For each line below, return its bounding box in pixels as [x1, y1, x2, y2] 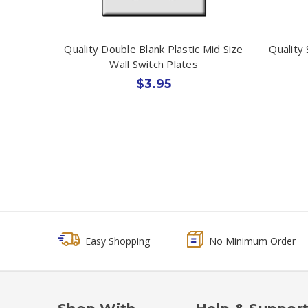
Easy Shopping [85, 234, 150, 247]
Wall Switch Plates [109, 56, 198, 71]
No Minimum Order [209, 234, 296, 247]
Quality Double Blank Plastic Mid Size [64, 41, 243, 56]
